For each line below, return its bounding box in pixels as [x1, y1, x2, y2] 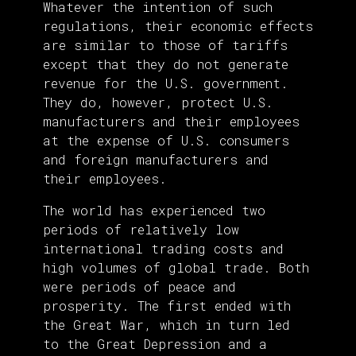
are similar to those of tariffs [43, 37, 288, 54]
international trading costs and [43, 240, 284, 257]
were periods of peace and [43, 278, 236, 296]
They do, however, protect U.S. [43, 94, 273, 111]
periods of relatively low [43, 221, 239, 238]
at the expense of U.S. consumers [43, 132, 289, 149]
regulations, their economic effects [43, 17, 313, 35]
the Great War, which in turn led [43, 316, 290, 334]
